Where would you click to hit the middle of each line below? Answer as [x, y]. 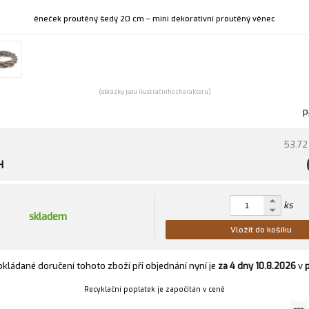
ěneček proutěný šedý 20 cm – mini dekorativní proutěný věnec [155, 19]
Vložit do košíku [261, 229]
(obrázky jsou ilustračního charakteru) [154, 91]
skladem [48, 217]
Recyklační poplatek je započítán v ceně [155, 289]
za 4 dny [235, 266]
